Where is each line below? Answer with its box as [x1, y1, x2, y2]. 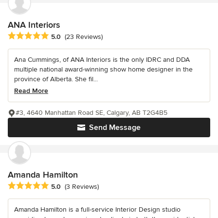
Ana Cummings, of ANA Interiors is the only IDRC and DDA [14, 55, 190, 64]
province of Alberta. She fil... [14, 74, 98, 83]
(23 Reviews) [65, 32, 103, 41]
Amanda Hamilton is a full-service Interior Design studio [14, 205, 181, 214]
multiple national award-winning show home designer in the [14, 65, 193, 73]
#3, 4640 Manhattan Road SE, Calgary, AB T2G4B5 [16, 108, 167, 117]
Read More [14, 86, 48, 95]
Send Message [89, 122, 141, 132]
